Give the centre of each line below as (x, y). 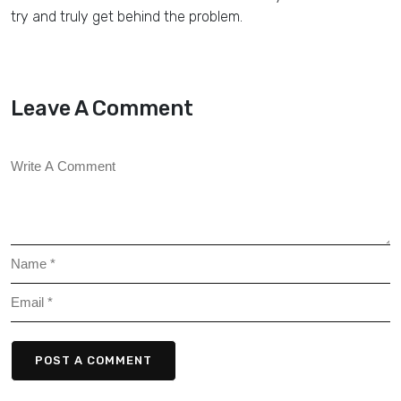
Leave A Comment (102, 109)
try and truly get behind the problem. (127, 17)
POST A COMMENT (94, 361)
